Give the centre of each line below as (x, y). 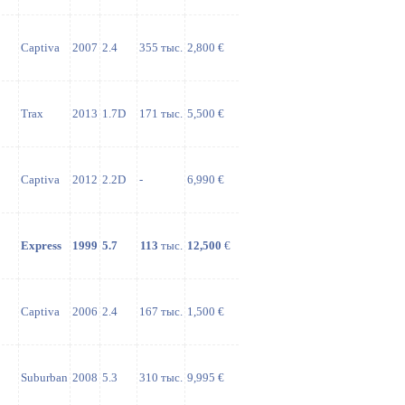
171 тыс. (161, 113)
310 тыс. (161, 377)
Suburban (44, 377)
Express (41, 245)
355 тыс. (161, 47)
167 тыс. (161, 311)
